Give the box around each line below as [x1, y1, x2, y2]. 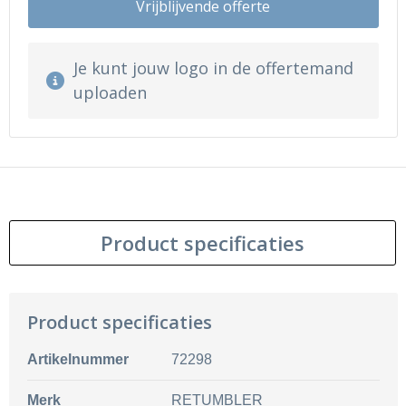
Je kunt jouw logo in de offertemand [72, 57, 353, 79]
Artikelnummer [26, 352, 129, 367]
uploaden [72, 82, 147, 103]
